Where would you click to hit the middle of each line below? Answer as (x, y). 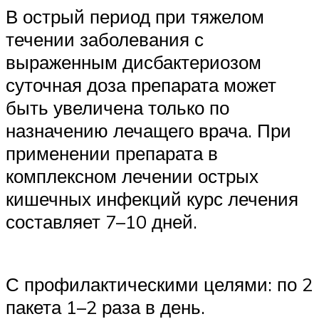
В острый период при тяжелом (135, 17)
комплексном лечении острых (132, 176)
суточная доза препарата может (141, 85)
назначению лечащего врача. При (148, 131)
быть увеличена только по (117, 108)
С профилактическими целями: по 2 (159, 284)
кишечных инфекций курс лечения (152, 199)
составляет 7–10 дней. (101, 222)
